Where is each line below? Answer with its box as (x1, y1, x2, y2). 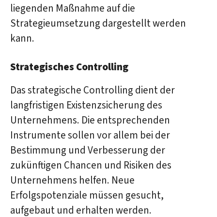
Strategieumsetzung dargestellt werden (10, 16, 186, 31)
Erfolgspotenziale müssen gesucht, (10, 188, 164, 203)
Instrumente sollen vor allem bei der (10, 128, 170, 143)
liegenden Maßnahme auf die (10, 1, 135, 15)
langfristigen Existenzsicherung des (10, 98, 162, 113)
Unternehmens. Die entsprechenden (10, 113, 170, 128)
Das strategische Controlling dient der (10, 83, 175, 98)
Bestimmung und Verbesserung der (10, 143, 165, 158)
